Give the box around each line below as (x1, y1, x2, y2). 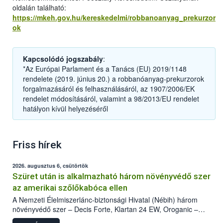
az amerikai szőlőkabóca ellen (12, 183, 127, 193)
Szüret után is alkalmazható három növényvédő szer (12, 171, 211, 182)
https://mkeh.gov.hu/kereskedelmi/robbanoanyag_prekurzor (12, 12, 216, 23)
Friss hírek (12, 139, 62, 151)
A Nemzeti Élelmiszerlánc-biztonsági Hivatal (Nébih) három (12, 195, 198, 205)
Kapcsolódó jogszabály (23, 54, 103, 64)
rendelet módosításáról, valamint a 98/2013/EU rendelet (23, 94, 199, 104)
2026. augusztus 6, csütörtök (12, 162, 88, 170)
